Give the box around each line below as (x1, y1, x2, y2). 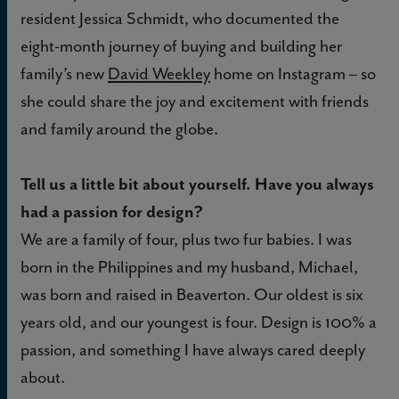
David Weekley (108, 61, 210, 85)
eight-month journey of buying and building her (20, 34, 342, 57)
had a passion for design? (20, 199, 207, 223)
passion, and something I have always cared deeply (20, 338, 365, 361)
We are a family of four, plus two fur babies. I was (20, 227, 352, 250)
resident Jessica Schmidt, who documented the (20, 6, 339, 29)
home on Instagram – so (210, 61, 376, 85)
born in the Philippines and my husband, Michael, (20, 255, 358, 278)
